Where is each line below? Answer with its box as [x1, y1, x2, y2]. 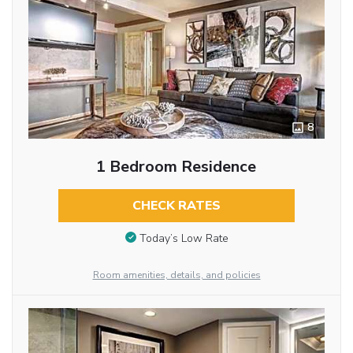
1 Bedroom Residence [96, 156, 257, 177]
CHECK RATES [132, 197, 221, 214]
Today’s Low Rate [139, 230, 229, 246]
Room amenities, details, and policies [92, 268, 261, 281]
